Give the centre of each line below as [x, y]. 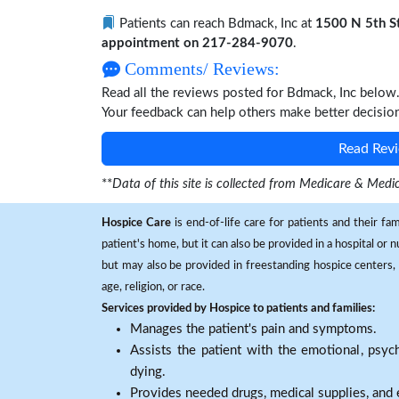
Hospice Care [136, 223]
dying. [148, 372]
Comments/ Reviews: [200, 69]
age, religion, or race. [153, 287]
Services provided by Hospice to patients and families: [238, 308]
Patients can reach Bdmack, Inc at [216, 24]
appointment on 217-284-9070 [197, 43]
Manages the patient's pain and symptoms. [253, 329]
